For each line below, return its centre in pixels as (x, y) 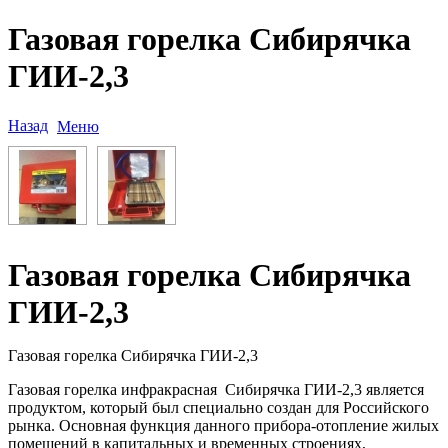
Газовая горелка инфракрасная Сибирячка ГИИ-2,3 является (216, 389)
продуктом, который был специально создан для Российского (218, 407)
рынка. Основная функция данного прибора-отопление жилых (223, 425)
